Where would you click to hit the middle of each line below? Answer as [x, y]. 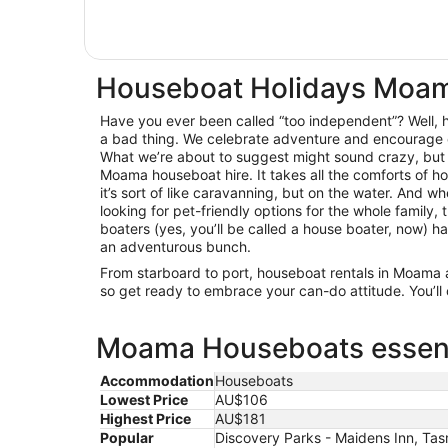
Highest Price [145, 419]
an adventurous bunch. [175, 247]
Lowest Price [144, 400]
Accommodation [157, 381]
